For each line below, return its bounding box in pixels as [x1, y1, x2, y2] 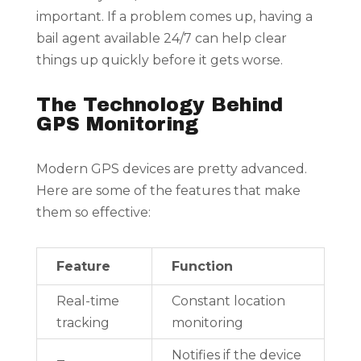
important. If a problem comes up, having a [35, 9, 313, 25]
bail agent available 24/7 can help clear [35, 31, 287, 47]
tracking [56, 315, 110, 331]
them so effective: [35, 205, 151, 221]
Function [171, 259, 233, 275]
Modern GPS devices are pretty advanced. [35, 161, 307, 177]
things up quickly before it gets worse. [35, 52, 283, 68]
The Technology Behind [35, 94, 283, 116]
